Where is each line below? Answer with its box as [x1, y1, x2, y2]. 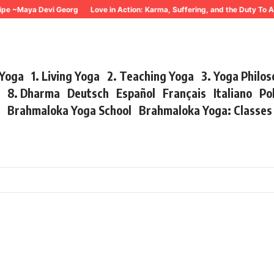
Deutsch [67, 85, 109, 100]
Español [116, 85, 156, 100]
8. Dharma [7, 85, 61, 100]
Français [163, 85, 207, 100]
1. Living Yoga [31, 68, 100, 83]
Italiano [213, 85, 253, 100]
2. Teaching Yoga [107, 68, 194, 83]
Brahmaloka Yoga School [7, 102, 132, 117]
